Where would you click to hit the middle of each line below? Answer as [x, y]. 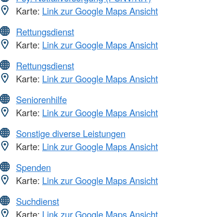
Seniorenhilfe [41, 99]
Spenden [33, 167]
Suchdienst [38, 201]
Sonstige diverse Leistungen [71, 133]
